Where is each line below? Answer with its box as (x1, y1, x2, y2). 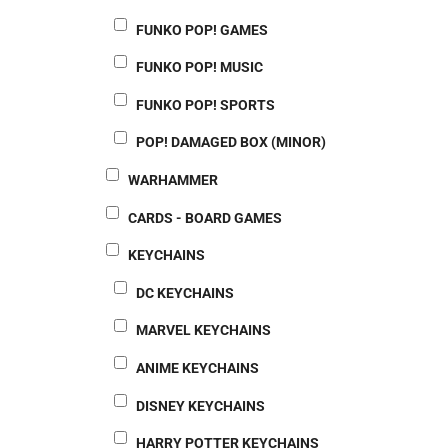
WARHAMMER (128, 171, 218, 188)
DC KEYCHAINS (136, 284, 234, 301)
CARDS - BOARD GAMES (128, 209, 282, 226)
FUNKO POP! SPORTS (136, 96, 275, 113)
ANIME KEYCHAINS (136, 359, 259, 376)
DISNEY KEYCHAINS (136, 397, 265, 414)
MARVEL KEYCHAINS (136, 322, 271, 339)
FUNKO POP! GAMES (136, 21, 268, 38)
